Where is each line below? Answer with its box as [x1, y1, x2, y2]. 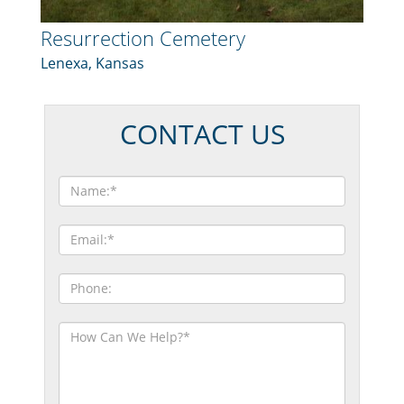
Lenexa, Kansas [41, 52, 144, 73]
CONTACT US [119, 115, 285, 152]
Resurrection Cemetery [41, 23, 245, 51]
